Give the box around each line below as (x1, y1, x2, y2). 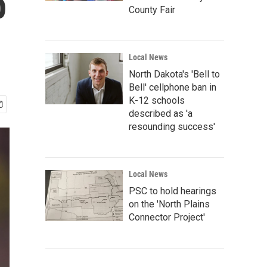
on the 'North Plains (129, 198, 210, 210)
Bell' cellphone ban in (129, 82, 216, 93)
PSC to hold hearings (129, 185, 216, 197)
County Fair (129, 4, 175, 15)
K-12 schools (129, 95, 185, 106)
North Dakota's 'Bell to (129, 69, 220, 80)
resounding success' (129, 121, 215, 132)
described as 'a (129, 108, 193, 119)
